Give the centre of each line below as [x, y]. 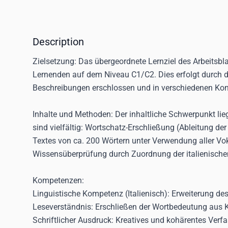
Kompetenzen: [58, 180]
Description [58, 42]
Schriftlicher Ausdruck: [73, 220]
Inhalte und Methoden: [74, 114]
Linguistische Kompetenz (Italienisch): [101, 194]
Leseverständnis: [63, 207]
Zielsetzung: [55, 61]
